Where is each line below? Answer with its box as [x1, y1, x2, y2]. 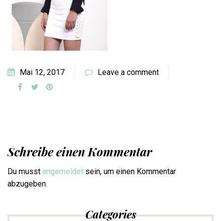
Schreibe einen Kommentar [7, 144, 152, 160]
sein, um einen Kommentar [83, 167, 176, 177]
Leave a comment [98, 68, 159, 77]
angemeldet [42, 167, 83, 177]
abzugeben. [7, 179, 47, 189]
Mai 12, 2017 [20, 68, 65, 77]
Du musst [7, 167, 42, 177]
